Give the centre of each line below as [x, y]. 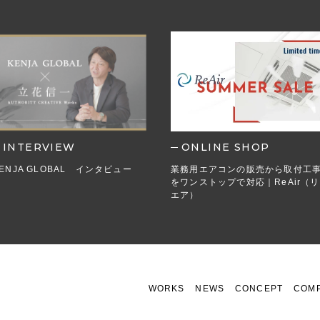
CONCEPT [259, 288]
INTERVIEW [39, 147]
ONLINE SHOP [226, 147]
